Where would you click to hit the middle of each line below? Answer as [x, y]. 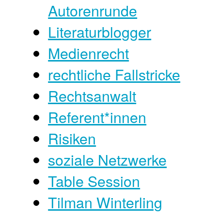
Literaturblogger [100, 32]
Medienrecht [89, 53]
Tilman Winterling [105, 202]
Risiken [72, 138]
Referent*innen [97, 117]
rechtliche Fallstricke [114, 74]
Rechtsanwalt [92, 96]
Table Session [94, 181]
